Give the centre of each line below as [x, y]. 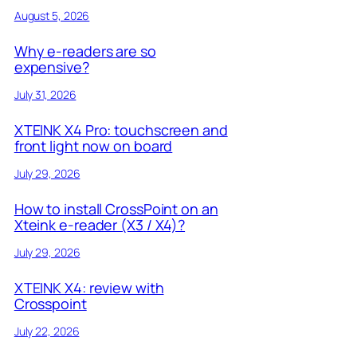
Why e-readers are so [85, 51]
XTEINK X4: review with [89, 287]
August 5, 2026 [52, 16]
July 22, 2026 [47, 331]
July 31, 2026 [45, 95]
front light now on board [93, 146]
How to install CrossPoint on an [116, 208]
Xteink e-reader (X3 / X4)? [100, 224]
